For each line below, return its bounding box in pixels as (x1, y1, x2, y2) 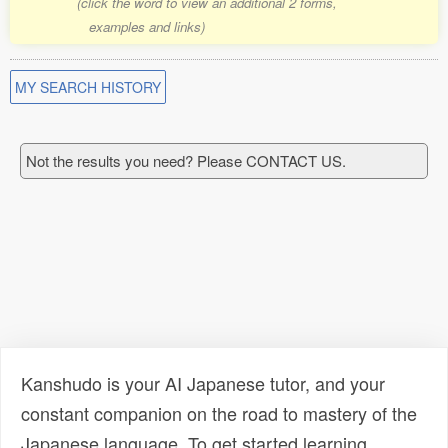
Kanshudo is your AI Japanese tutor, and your (21, 370, 385, 396)
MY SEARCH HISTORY (15, 77, 161, 97)
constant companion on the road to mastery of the (21, 400, 417, 426)
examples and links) (88, 17, 205, 36)
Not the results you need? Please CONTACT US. (26, 150, 346, 171)
